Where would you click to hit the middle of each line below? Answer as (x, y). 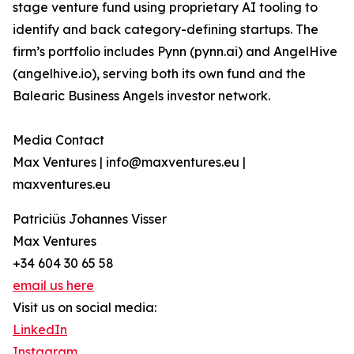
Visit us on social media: (85, 308)
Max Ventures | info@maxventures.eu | (129, 162)
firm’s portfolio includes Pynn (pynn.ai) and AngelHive (175, 52)
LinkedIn (40, 330)
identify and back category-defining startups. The (166, 30)
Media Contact (58, 140)
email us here (53, 286)
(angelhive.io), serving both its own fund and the (159, 74)
